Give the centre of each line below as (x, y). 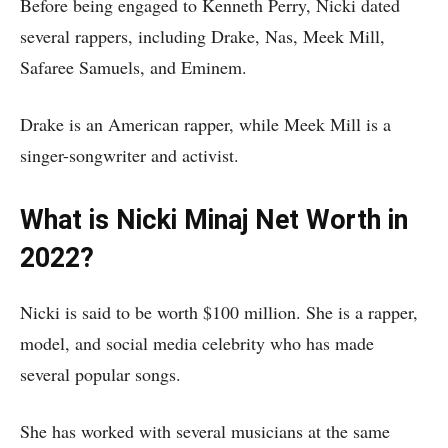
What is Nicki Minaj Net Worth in (214, 220)
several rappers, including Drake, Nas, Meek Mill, (202, 36)
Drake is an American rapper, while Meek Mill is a (205, 124)
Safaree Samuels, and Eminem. (133, 67)
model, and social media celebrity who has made (197, 343)
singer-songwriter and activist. (129, 155)
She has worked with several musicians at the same (205, 431)
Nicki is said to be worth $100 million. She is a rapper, (219, 312)
